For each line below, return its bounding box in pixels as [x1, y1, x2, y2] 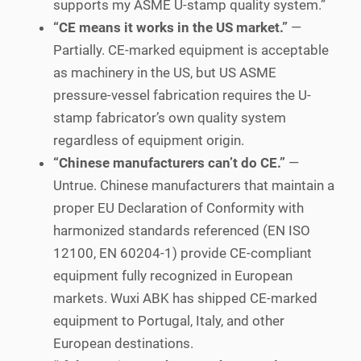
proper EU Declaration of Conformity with [53, 199, 304, 216]
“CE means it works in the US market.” [53, 19, 288, 35]
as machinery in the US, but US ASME [53, 64, 276, 81]
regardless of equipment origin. [53, 131, 244, 148]
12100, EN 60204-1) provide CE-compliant [53, 244, 312, 261]
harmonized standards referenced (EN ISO [53, 222, 310, 239]
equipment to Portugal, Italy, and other [53, 312, 284, 329]
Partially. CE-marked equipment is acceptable [53, 41, 329, 58]
